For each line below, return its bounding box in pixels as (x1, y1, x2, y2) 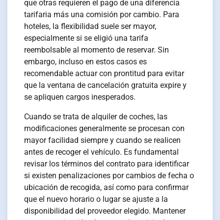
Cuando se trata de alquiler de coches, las (24, 112, 168, 122)
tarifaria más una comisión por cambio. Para (24, 10, 180, 20)
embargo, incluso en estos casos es (24, 57, 147, 67)
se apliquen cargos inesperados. (24, 92, 136, 102)
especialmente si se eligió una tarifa (24, 33, 149, 43)
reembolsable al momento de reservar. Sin (24, 45, 169, 55)
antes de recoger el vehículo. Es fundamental (24, 147, 179, 157)
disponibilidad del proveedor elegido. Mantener (24, 206, 186, 216)
